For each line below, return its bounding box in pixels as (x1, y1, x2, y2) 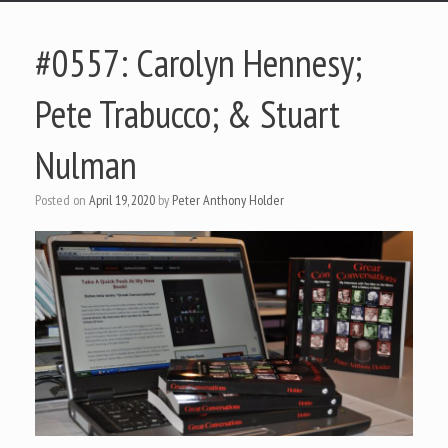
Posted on (41, 191, 89, 209)
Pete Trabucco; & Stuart (35, 89, 340, 138)
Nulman (35, 140, 137, 189)
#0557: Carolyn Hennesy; (35, 38, 362, 87)
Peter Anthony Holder (172, 191, 284, 209)
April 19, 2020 (89, 191, 155, 209)
